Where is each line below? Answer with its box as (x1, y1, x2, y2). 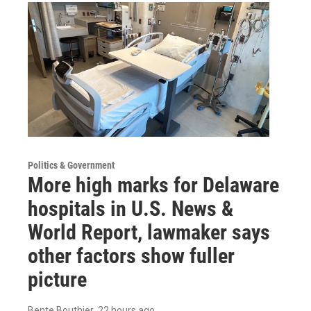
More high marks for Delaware (28, 172, 279, 197)
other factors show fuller (28, 243, 235, 268)
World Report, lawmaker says (28, 219, 270, 244)
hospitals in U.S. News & (28, 196, 233, 221)
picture (28, 267, 87, 292)
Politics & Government (28, 159, 115, 171)
